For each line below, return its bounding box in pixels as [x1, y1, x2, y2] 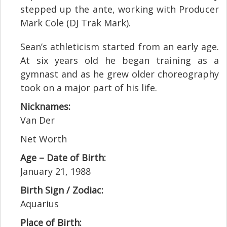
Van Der [20, 114, 55, 127]
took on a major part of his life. [20, 82, 157, 94]
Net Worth [20, 133, 67, 145]
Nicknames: [20, 100, 70, 113]
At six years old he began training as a [20, 54, 219, 67]
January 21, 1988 [20, 165, 91, 178]
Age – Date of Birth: [20, 152, 106, 164]
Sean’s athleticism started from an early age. [20, 41, 219, 53]
